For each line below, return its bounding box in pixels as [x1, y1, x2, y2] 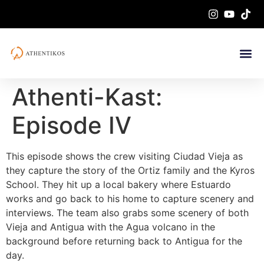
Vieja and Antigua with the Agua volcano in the [6, 221, 215, 233]
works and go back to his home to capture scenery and [6, 193, 254, 204]
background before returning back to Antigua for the [6, 235, 242, 247]
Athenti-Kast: [12, 82, 162, 111]
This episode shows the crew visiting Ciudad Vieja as [6, 150, 243, 162]
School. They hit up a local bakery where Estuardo [6, 179, 231, 190]
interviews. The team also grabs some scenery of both [6, 207, 249, 219]
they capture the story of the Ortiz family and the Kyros [6, 164, 255, 176]
